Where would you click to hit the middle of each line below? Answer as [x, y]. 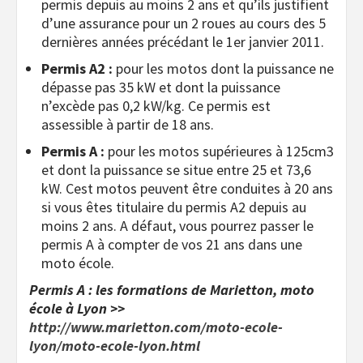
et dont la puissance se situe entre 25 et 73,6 [176, 170]
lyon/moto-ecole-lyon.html [115, 346]
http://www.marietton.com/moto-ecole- [156, 327]
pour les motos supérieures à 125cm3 [219, 152]
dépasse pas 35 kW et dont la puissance [161, 88]
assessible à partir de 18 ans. [128, 125]
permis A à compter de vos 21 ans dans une [172, 245]
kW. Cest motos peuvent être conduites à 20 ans [187, 189]
